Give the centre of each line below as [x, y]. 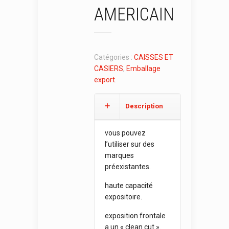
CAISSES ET [154, 57]
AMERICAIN [134, 15]
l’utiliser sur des [130, 144]
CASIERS [109, 68]
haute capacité [129, 186]
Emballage [143, 68]
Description [144, 106]
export [105, 80]
